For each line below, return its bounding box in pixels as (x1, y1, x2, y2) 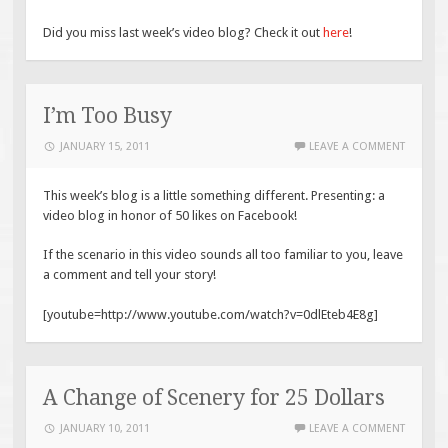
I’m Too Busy (43, 103, 173, 129)
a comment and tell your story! (43, 267, 217, 282)
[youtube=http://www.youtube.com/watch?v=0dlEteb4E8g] (43, 306, 379, 322)
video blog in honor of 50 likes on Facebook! (43, 207, 298, 223)
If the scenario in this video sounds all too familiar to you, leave (43, 247, 404, 262)
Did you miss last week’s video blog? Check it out (43, 24, 324, 40)
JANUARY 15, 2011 (60, 140, 151, 154)
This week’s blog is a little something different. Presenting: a (43, 187, 386, 203)
